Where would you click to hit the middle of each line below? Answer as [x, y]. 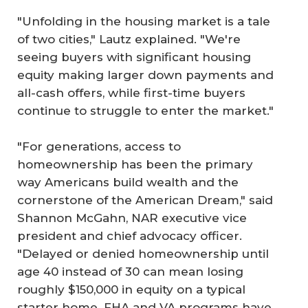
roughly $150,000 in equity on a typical [131, 289]
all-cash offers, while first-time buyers [131, 93]
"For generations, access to [99, 146]
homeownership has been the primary [135, 164]
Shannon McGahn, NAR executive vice [132, 218]
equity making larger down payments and [145, 75]
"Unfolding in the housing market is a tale [144, 21]
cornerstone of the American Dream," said [145, 200]
